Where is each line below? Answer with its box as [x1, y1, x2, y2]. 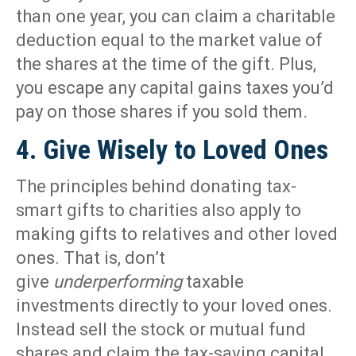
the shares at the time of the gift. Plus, [16, 54, 316, 75]
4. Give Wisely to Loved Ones [16, 133, 328, 166]
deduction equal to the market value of [16, 30, 323, 51]
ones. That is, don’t [16, 248, 165, 269]
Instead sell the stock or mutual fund [16, 319, 306, 340]
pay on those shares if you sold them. [16, 102, 308, 122]
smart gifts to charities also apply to [16, 200, 301, 221]
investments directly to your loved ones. [16, 296, 332, 316]
